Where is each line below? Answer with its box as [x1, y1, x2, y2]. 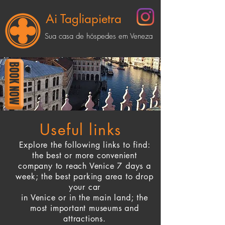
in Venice [21, 192, 59, 203]
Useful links [39, 120, 122, 140]
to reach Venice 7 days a [55, 161, 151, 171]
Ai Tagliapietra [45, 11, 122, 27]
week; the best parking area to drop [16, 171, 154, 182]
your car [68, 182, 101, 192]
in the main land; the [69, 192, 148, 203]
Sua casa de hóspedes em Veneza [45, 31, 153, 41]
